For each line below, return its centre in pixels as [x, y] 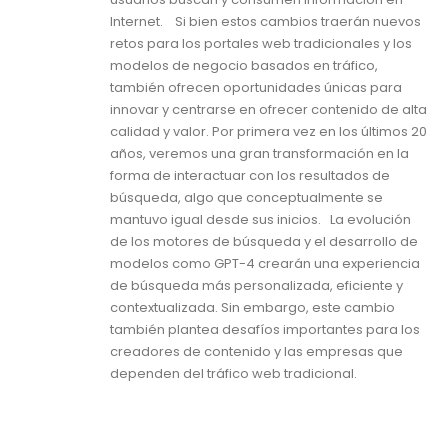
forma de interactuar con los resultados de [250, 176]
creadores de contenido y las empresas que [256, 352]
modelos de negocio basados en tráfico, [244, 66]
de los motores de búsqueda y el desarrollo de [264, 242]
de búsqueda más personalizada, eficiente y [256, 286]
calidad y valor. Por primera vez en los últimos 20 [268, 132]
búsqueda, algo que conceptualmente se [246, 198]
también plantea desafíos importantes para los [265, 330]
